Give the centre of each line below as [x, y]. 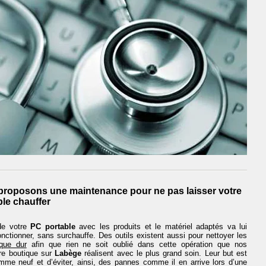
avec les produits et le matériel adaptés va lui [161, 226]
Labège [68, 253]
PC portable [53, 226]
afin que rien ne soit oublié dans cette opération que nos [137, 244]
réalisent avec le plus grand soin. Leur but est [164, 253]
